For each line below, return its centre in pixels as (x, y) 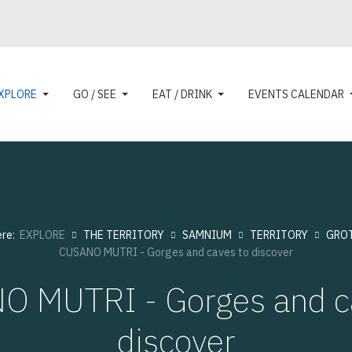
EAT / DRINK (182, 94)
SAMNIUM (207, 235)
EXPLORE (42, 235)
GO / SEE (94, 94)
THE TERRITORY (124, 235)
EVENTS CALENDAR (296, 94)
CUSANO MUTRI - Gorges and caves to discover (176, 252)
